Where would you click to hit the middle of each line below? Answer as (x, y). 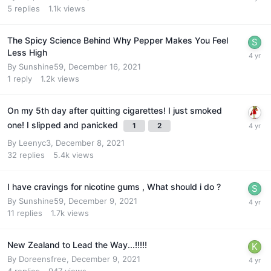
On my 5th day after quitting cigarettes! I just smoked (115, 110)
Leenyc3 (35, 142)
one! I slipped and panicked (64, 125)
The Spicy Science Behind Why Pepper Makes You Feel (118, 40)
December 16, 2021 (105, 66)
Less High (27, 52)
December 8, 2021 (90, 142)
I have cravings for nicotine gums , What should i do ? (114, 186)
